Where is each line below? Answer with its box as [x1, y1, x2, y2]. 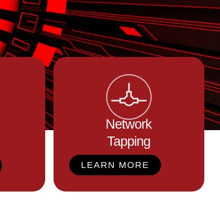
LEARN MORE [81, 160, 149, 170]
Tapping [107, 134, 151, 149]
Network [106, 116, 152, 132]
